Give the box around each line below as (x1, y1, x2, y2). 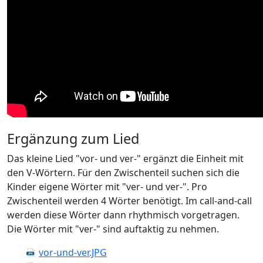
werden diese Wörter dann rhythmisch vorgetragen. (7, 208, 240, 221)
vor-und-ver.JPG (39, 246, 107, 259)
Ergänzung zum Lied (7, 129, 139, 148)
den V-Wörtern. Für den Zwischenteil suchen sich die (7, 166, 240, 179)
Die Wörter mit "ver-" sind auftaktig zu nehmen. (7, 222, 219, 235)
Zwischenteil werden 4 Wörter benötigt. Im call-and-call (7, 194, 252, 207)
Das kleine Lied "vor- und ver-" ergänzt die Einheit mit (7, 152, 244, 165)
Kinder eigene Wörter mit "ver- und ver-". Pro (7, 180, 207, 193)
